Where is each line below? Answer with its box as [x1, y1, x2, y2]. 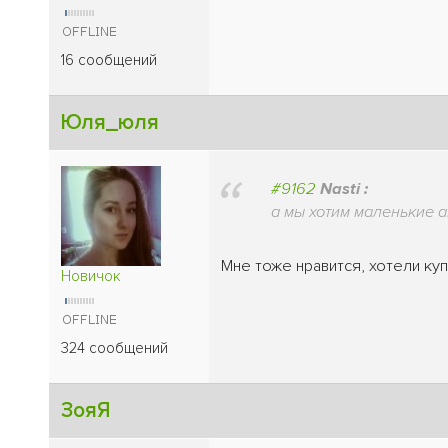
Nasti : [320, 179, 368, 200]
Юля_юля [61, 109, 159, 135]
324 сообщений [61, 338, 168, 357]
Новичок [61, 266, 121, 285]
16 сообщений [61, 50, 157, 69]
